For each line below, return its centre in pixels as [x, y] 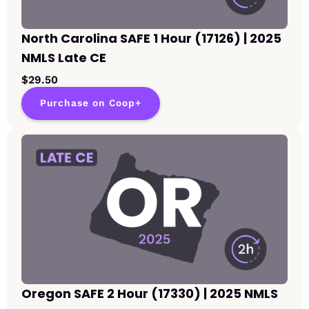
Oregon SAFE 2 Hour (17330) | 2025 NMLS [150, 294]
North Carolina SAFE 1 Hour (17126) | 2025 [151, 39]
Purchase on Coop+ [91, 103]
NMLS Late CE [64, 58]
